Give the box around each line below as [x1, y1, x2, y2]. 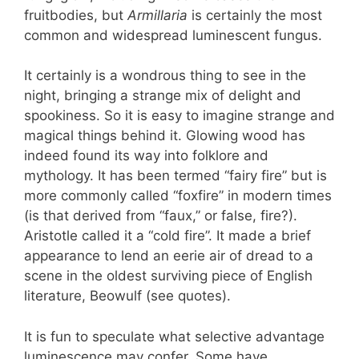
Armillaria [127, 6, 188, 23]
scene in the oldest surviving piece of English [24, 268, 313, 284]
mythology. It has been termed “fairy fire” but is [24, 167, 327, 184]
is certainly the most [188, 6, 322, 23]
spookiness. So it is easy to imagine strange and [24, 107, 335, 124]
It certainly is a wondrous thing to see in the [24, 67, 306, 84]
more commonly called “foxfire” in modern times [24, 188, 332, 204]
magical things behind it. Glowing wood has [24, 127, 305, 144]
